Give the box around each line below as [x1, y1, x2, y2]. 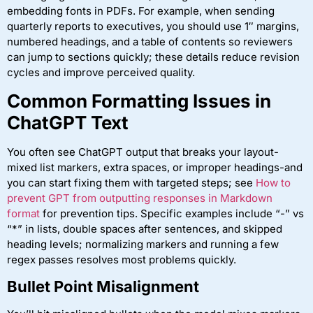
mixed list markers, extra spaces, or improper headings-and [7, 160, 303, 174]
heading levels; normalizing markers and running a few [7, 237, 279, 251]
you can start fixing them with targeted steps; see [7, 175, 256, 189]
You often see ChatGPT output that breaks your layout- [7, 145, 279, 159]
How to [256, 175, 291, 189]
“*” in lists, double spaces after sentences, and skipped [7, 221, 282, 235]
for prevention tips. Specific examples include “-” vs [40, 206, 304, 220]
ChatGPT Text [7, 111, 129, 133]
